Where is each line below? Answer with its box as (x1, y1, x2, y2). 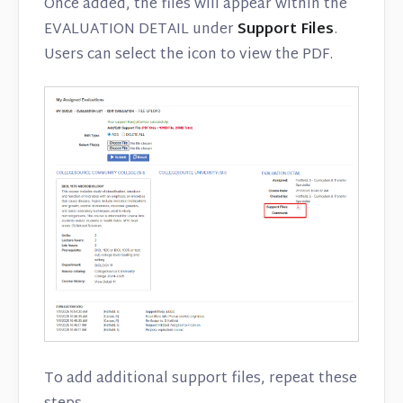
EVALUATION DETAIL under (44, 17, 237, 44)
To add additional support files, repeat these (44, 366, 357, 393)
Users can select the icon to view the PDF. (44, 42, 333, 69)
